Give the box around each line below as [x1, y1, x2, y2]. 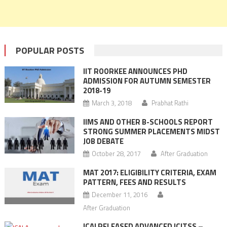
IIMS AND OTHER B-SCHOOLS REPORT [83, 116, 213, 128]
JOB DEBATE [83, 135, 124, 147]
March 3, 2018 [91, 98, 132, 108]
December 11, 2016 [91, 190, 147, 200]
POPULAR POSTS [15, 44, 84, 57]
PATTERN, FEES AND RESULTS [83, 176, 186, 188]
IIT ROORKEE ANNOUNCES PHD [83, 65, 187, 77]
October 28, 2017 [91, 148, 141, 159]
